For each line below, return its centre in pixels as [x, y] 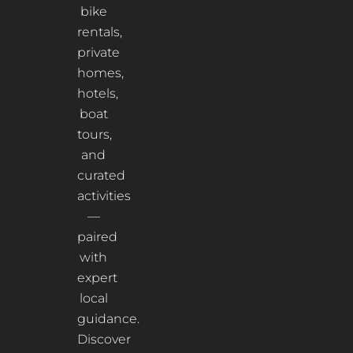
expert [97, 277]
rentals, [99, 32]
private [98, 52]
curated [101, 175]
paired [97, 236]
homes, [100, 72]
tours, [94, 134]
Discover [104, 339]
